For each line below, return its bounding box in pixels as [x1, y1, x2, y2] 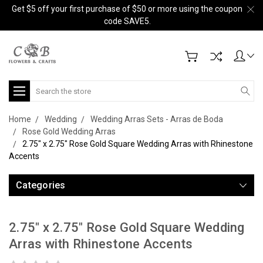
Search [30, 82, 56, 91]
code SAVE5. [103, 16, 151, 26]
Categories [16, 180, 66, 191]
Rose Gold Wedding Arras [22, 127, 116, 136]
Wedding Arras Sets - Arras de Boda [90, 114, 223, 124]
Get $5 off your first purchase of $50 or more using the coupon [12, 4, 242, 14]
